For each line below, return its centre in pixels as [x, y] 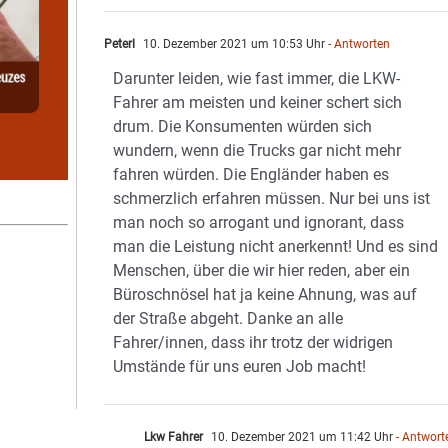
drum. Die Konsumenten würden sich [243, 126]
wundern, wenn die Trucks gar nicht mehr [257, 150]
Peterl [120, 44]
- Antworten [358, 44]
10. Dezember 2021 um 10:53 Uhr [233, 44]
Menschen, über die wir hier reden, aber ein [262, 270]
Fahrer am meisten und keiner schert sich [258, 102]
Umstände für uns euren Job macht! [240, 366]
